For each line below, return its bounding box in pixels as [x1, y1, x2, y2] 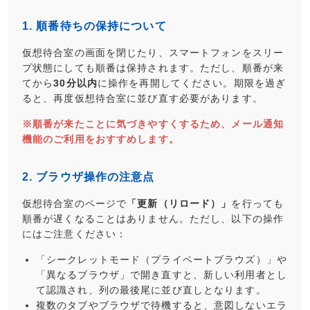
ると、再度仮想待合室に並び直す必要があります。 [22, 93, 263, 104]
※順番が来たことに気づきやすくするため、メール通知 [22, 118, 284, 129]
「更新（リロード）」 [127, 198, 232, 209]
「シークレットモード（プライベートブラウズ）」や [36, 254, 287, 265]
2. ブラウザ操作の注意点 [22, 170, 155, 183]
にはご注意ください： [22, 228, 127, 239]
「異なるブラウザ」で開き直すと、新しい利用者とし [36, 269, 287, 280]
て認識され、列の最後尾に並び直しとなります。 [36, 284, 266, 295]
